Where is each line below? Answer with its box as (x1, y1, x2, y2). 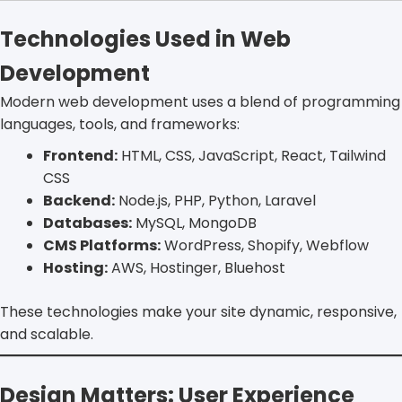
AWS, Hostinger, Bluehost (108, 257, 285, 278)
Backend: (43, 189, 115, 211)
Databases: (43, 212, 132, 233)
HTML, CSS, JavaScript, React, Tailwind (118, 144, 386, 166)
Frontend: (43, 144, 118, 166)
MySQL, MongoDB (132, 212, 257, 233)
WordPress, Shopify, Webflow (161, 234, 369, 256)
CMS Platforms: (43, 234, 161, 256)
